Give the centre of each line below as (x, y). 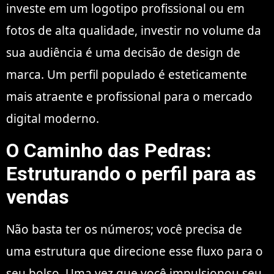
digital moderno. (53, 119)
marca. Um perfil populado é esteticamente (127, 75)
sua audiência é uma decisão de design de (123, 53)
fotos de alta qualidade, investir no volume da (134, 31)
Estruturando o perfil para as (131, 173)
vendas (38, 197)
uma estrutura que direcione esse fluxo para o (135, 251)
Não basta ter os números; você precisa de (124, 229)
